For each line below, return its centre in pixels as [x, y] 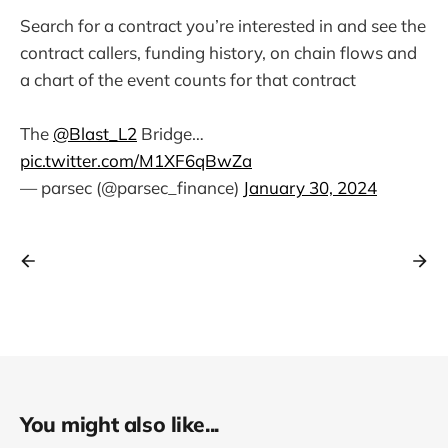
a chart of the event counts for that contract [188, 79]
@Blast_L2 [95, 133]
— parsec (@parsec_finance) [131, 187]
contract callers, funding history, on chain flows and [218, 52]
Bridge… [170, 133]
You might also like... [119, 423]
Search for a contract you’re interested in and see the [223, 25]
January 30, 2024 [310, 187]
